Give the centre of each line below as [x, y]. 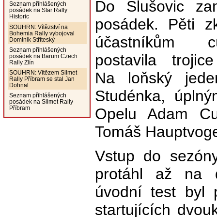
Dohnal [19, 85]
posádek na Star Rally [38, 10]
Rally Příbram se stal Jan [42, 79]
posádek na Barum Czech [43, 56]
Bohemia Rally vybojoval [42, 33]
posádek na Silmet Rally [41, 102]
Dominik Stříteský [32, 39]
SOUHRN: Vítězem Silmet [43, 73]
